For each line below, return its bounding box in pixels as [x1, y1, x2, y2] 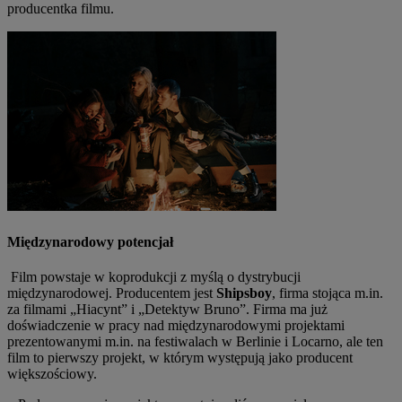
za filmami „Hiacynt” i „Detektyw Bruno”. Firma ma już [7, 301, 328, 317]
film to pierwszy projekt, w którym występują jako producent [7, 349, 353, 365]
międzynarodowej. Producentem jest [7, 284, 216, 301]
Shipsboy [216, 284, 272, 301]
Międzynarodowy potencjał [7, 233, 173, 249]
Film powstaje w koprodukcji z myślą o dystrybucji [11, 268, 301, 284]
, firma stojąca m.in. [272, 284, 383, 301]
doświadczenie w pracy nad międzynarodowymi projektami [7, 317, 345, 333]
